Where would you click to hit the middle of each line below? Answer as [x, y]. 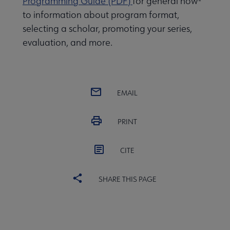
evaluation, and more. [68, 43]
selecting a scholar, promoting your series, [107, 29]
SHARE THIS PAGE [127, 179]
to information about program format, [101, 15]
